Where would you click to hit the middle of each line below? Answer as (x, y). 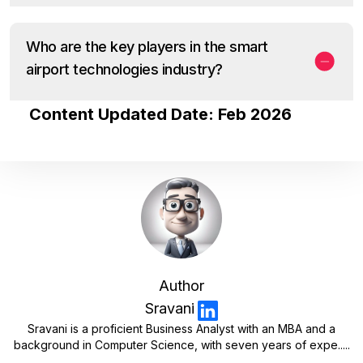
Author (181, 286)
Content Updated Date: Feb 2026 (160, 115)
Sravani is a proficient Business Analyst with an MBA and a (181, 328)
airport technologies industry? (124, 70)
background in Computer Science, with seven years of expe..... (181, 344)
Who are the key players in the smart (147, 47)
